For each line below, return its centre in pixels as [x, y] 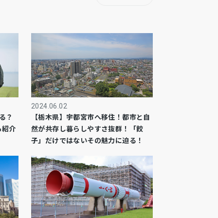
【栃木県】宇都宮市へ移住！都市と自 [91, 117]
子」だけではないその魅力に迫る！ [87, 140]
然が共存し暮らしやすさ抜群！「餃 [87, 128]
